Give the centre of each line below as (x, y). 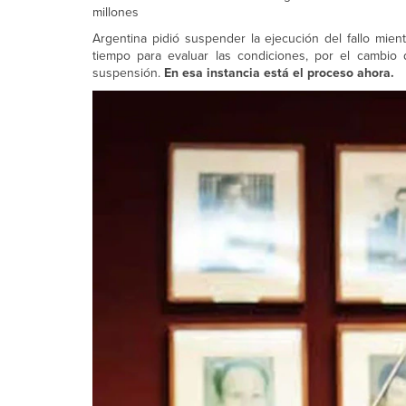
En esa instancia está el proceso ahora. (279, 73)
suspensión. (128, 73)
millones (116, 12)
